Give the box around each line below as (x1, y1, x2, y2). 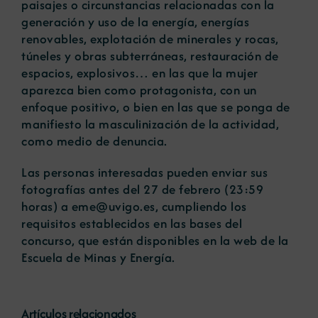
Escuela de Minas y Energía (21, 248, 172, 267)
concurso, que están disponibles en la (21, 231, 234, 250)
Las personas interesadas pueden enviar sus (21, 163, 268, 182)
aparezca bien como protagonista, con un (21, 81, 257, 99)
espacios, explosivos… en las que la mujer (21, 64, 258, 82)
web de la (234, 231, 289, 250)
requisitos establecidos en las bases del (21, 214, 242, 233)
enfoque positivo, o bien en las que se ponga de (21, 98, 290, 116)
